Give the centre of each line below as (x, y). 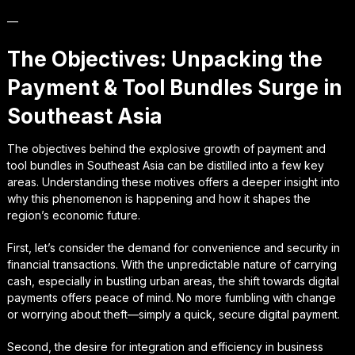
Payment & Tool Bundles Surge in (174, 87)
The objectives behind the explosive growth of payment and (166, 148)
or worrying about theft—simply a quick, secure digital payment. (173, 314)
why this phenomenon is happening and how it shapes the (158, 198)
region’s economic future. (73, 215)
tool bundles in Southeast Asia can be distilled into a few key (165, 165)
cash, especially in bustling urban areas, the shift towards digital (173, 281)
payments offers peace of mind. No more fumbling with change (171, 297)
